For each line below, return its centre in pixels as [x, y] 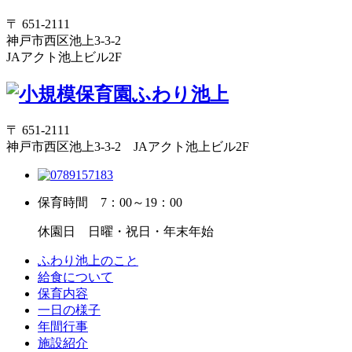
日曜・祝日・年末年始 [145, 232]
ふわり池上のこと [88, 261]
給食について [75, 277]
